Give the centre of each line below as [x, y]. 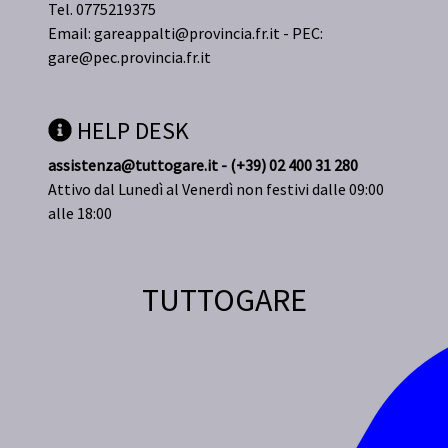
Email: [71, 33]
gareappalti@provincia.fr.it [187, 33]
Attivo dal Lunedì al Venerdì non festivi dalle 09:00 [216, 189]
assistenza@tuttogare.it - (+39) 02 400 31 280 [203, 165]
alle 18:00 [80, 213]
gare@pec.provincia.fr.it [129, 57]
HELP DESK [130, 131]
